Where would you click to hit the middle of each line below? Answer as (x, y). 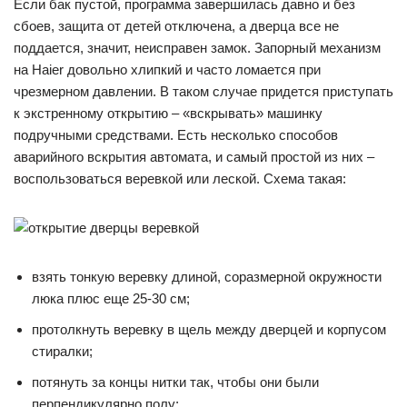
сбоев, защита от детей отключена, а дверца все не (176, 26)
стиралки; (62, 351)
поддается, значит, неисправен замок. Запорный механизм (197, 48)
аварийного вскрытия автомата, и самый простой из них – (194, 157)
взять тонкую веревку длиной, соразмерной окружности (207, 277)
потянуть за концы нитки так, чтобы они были (175, 382)
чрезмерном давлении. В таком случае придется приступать (203, 91)
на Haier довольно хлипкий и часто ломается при (167, 69)
